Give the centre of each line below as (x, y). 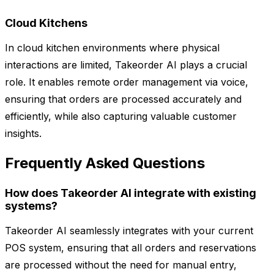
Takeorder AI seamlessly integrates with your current (129, 231)
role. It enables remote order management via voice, (127, 82)
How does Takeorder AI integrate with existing (131, 193)
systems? (31, 206)
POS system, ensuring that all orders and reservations (131, 248)
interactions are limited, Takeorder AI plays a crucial (126, 65)
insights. (23, 134)
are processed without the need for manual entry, (121, 265)
